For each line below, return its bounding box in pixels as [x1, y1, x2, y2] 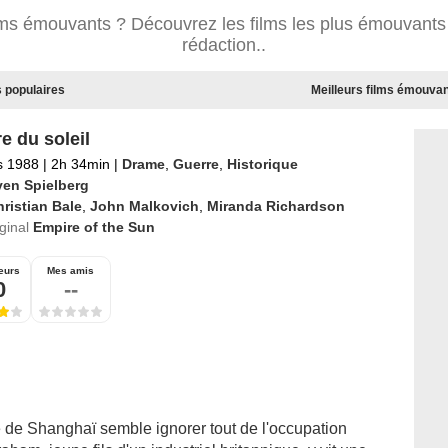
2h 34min [46, 156, 114, 172]
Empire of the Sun [32, 219, 155, 235]
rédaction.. [182, 35, 266, 55]
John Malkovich [89, 198, 199, 214]
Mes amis [47, 265, 94, 276]
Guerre [172, 156, 219, 172]
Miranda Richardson [206, 198, 345, 214]
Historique [226, 156, 298, 172]
